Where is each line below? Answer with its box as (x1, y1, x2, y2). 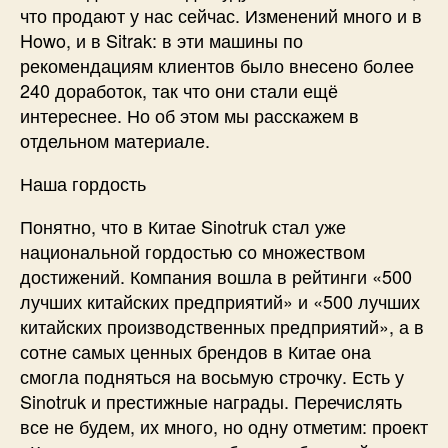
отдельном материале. (20, 126, 210, 153)
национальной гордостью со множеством (20, 237, 365, 264)
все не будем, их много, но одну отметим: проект (20, 412, 428, 439)
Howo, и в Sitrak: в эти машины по (20, 26, 303, 53)
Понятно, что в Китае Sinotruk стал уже (20, 212, 346, 239)
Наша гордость (20, 169, 146, 196)
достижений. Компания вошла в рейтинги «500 (20, 262, 412, 289)
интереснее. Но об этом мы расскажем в (20, 101, 359, 128)
